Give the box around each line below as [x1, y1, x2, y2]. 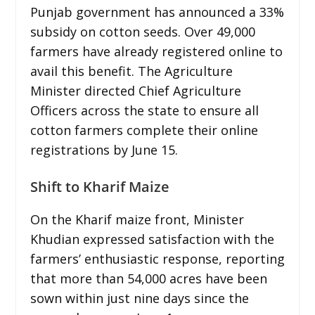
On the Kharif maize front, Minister [30, 210, 244, 228]
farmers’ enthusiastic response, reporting [30, 250, 285, 267]
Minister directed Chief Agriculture [30, 82, 241, 99]
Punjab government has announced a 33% [30, 3, 284, 20]
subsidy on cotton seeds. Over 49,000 [30, 22, 255, 40]
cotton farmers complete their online [30, 121, 258, 139]
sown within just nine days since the [30, 289, 249, 307]
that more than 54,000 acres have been [30, 269, 267, 287]
